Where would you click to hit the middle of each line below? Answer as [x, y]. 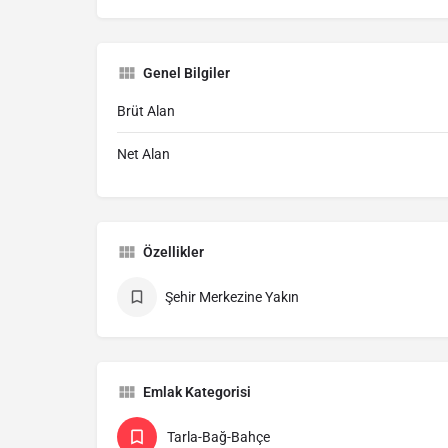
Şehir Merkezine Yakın [232, 297]
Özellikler [173, 252]
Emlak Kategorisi [197, 392]
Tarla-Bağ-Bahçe [218, 437]
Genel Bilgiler [186, 73]
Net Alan [143, 154]
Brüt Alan [146, 111]
